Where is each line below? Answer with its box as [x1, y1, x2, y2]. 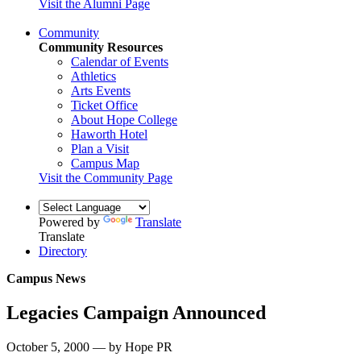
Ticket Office [71, 98, 138, 112]
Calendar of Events [71, 54, 168, 68]
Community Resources [39, 39, 163, 54]
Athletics [71, 68, 116, 83]
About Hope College [71, 112, 177, 127]
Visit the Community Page [39, 170, 172, 185]
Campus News [6, 271, 85, 285]
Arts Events [71, 83, 131, 98]
